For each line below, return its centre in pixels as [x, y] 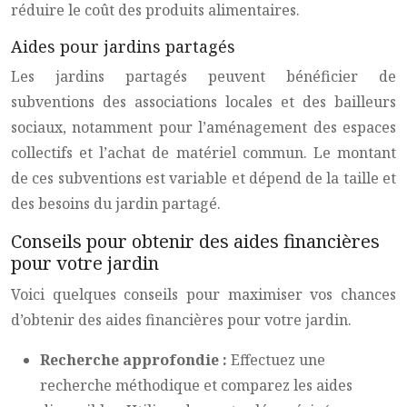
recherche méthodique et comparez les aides [196, 385]
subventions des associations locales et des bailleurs [203, 102]
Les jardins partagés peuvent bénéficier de [203, 76]
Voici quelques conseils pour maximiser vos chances [203, 294]
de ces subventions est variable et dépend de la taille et [203, 178]
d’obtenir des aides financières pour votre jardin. [181, 320]
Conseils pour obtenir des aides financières [195, 241]
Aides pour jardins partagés [123, 46]
